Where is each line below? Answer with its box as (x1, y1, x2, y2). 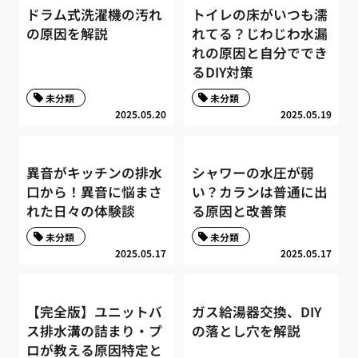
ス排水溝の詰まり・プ (26, 320, 163, 340)
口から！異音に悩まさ (26, 181, 163, 201)
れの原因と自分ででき (191, 43, 328, 63)
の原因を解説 (26, 24, 109, 44)
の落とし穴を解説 (191, 320, 300, 340)
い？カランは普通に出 (191, 181, 328, 201)
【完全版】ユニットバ (26, 301, 163, 321)
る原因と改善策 (191, 201, 287, 221)
